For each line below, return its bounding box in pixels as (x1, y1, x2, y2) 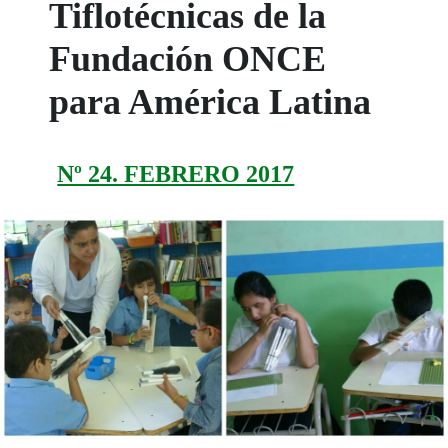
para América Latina (49, 82, 372, 123)
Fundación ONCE (49, 39, 327, 80)
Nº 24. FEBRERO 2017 (57, 161, 295, 188)
